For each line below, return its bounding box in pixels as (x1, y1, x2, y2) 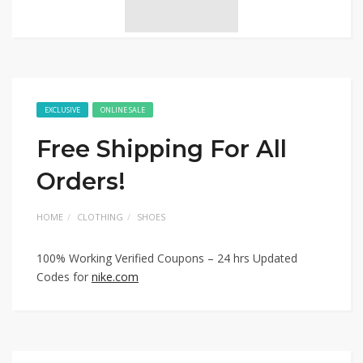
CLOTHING (77, 211, 123, 223)
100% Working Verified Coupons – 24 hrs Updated (36, 250, 297, 266)
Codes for (36, 269, 92, 284)
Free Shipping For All (36, 135, 287, 163)
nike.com (92, 269, 139, 284)
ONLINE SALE (100, 105, 145, 115)
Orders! (36, 167, 126, 195)
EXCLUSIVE (45, 105, 80, 115)
